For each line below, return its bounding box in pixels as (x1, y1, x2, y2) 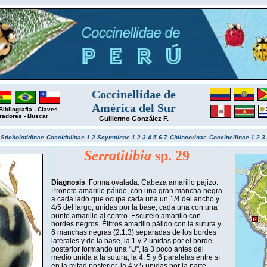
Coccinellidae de (91, 88, 176, 101)
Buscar (27, 113, 48, 119)
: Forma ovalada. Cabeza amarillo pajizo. (85, 178, 218, 187)
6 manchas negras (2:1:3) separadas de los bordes (51, 228, 216, 237)
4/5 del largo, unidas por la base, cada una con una (51, 203, 218, 212)
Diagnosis (51, 178, 85, 187)
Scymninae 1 (97, 134, 137, 141)
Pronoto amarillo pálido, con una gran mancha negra (51, 187, 222, 195)
